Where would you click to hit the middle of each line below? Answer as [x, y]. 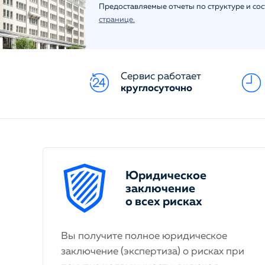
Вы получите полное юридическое [144, 236]
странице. [117, 20]
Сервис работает [161, 77]
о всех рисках [164, 201]
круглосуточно [156, 88]
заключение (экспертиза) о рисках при [153, 252]
